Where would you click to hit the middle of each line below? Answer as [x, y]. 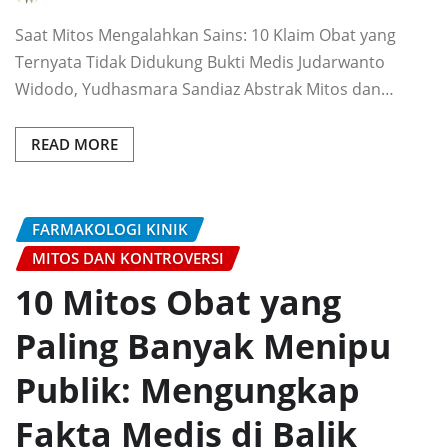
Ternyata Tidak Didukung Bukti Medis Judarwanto [200, 61]
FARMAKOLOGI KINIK [110, 228]
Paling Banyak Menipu [203, 346]
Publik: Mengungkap [187, 390]
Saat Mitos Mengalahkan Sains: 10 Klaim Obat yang [205, 34]
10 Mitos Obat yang [178, 302]
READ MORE [74, 143]
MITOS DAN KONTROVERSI [128, 257]
